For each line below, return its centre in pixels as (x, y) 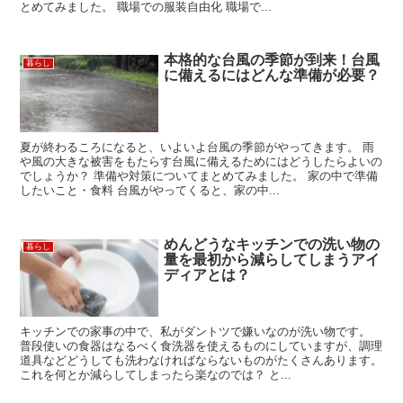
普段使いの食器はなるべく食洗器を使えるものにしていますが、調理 (201, 345)
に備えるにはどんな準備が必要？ (272, 76)
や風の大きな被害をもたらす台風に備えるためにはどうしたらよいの (201, 162)
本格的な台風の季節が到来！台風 (272, 60)
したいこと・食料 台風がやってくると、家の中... (150, 191)
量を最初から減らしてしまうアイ (272, 259)
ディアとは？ (207, 274)
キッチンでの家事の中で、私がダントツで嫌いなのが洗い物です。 (196, 331)
